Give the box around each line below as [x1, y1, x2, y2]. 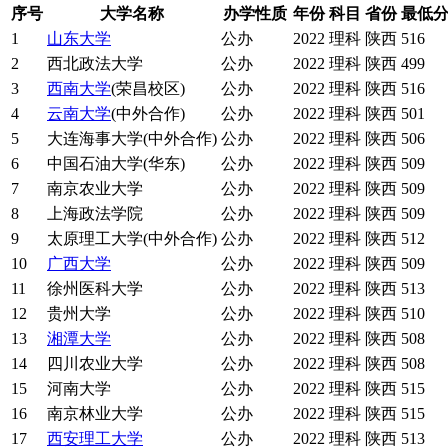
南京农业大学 [47, 179, 143, 197]
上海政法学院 [47, 204, 143, 222]
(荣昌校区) [111, 79, 185, 97]
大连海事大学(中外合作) [47, 129, 217, 147]
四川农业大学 [47, 354, 143, 372]
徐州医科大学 [47, 279, 143, 297]
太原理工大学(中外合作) [47, 229, 217, 247]
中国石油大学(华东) [47, 154, 185, 172]
